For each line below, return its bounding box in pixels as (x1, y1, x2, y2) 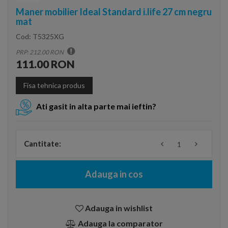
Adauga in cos (85, 168, 143, 180)
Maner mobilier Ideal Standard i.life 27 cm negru (16, 6, 212, 17)
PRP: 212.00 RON (16, 48, 65, 56)
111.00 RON (16, 58, 75, 70)
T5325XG (33, 32, 64, 41)
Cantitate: (24, 139, 61, 148)
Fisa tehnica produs (23, 81, 85, 90)
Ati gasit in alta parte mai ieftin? (36, 101, 156, 111)
